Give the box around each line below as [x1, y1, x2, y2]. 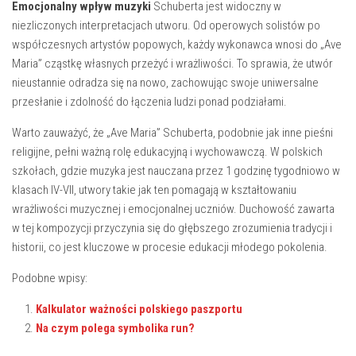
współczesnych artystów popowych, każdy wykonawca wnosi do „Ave [12, 37, 342, 52]
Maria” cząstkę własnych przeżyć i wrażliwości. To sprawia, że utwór [12, 56, 333, 71]
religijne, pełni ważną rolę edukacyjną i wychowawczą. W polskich [12, 145, 323, 159]
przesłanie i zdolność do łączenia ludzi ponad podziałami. [12, 95, 287, 109]
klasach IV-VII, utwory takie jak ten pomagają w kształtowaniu [12, 183, 296, 197]
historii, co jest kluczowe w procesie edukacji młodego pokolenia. [12, 240, 327, 254]
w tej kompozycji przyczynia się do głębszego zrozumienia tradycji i [12, 221, 332, 235]
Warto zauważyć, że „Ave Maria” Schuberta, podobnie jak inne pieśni [12, 126, 333, 140]
